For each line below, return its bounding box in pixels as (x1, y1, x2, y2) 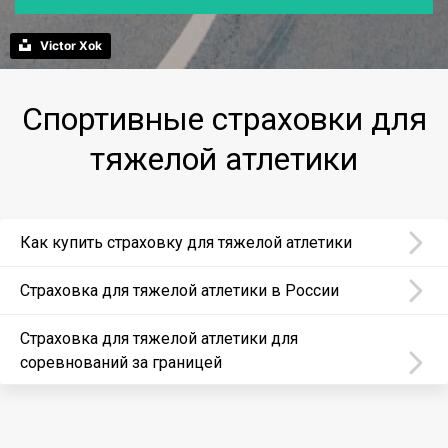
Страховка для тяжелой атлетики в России (20, 281, 339, 300)
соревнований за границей (20, 353, 222, 372)
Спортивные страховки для (21, 100, 427, 138)
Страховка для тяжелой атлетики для (20, 329, 298, 348)
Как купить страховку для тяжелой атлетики (20, 233, 352, 252)
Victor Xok (40, 38, 102, 53)
